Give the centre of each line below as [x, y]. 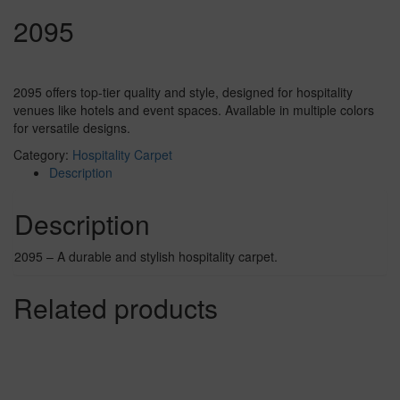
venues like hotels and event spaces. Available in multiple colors [194, 110]
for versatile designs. [72, 128]
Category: [43, 155]
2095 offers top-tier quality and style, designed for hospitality [183, 92]
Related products [116, 308]
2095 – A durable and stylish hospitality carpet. [146, 257]
